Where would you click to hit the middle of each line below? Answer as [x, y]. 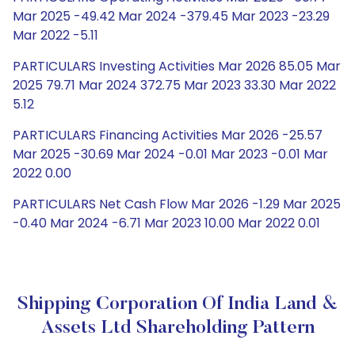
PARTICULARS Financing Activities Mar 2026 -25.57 [168, 135]
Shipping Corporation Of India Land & [177, 304]
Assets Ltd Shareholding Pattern [177, 328]
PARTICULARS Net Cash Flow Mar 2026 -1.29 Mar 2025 [177, 204]
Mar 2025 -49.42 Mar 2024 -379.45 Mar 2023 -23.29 [171, 16]
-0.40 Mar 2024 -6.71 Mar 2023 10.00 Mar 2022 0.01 [166, 223]
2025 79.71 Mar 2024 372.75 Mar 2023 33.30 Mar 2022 [174, 85]
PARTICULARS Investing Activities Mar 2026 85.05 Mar [177, 66]
